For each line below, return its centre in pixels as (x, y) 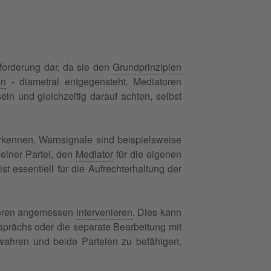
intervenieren (104, 212)
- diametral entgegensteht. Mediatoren (94, 81)
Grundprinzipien (147, 67)
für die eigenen (148, 154)
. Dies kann (157, 212)
